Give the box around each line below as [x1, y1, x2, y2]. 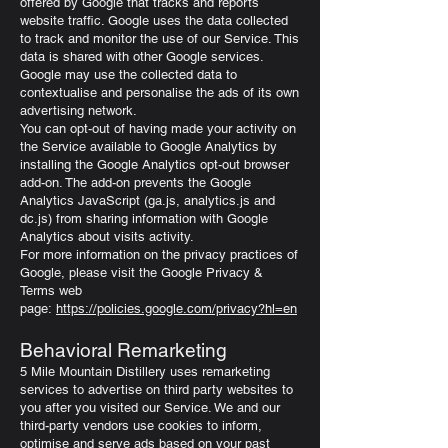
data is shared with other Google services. [20, 49, 263, 64]
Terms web [20, 283, 82, 298]
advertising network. [20, 103, 137, 118]
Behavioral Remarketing [20, 339, 227, 361]
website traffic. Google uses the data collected [20, 13, 288, 28]
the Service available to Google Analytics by [20, 139, 277, 154]
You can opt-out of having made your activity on [20, 121, 296, 136]
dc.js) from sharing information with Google [20, 211, 268, 226]
